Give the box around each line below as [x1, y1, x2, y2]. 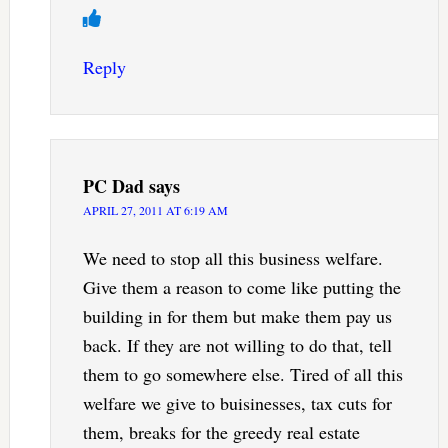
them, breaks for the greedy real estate [82, 420, 360, 445]
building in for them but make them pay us [82, 304, 392, 329]
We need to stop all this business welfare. [82, 246, 383, 271]
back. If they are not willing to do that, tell [82, 333, 392, 358]
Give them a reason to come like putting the [82, 275, 401, 300]
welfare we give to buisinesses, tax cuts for [82, 391, 392, 416]
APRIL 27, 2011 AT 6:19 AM [82, 202, 228, 219]
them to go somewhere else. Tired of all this [82, 362, 403, 387]
